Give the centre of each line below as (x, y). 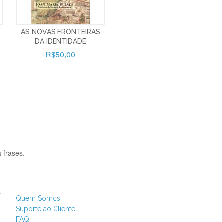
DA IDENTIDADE (60, 41)
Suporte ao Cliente (46, 208)
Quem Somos (38, 198)
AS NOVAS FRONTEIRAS (60, 31)
